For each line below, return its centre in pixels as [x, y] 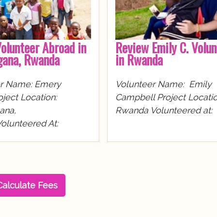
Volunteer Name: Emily [164, 84]
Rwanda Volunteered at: [164, 110]
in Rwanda [139, 60]
